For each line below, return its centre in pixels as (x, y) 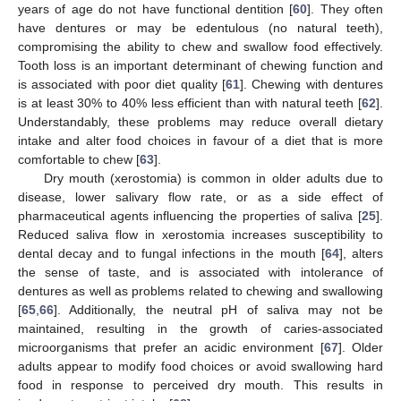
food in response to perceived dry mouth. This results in (200, 385)
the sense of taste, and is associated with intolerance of (200, 272)
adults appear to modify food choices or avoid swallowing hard (200, 366)
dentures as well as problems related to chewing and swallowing (200, 291)
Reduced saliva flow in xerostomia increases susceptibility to (200, 235)
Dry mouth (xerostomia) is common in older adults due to (213, 178)
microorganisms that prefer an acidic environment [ (171, 347)
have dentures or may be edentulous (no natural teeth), (200, 28)
